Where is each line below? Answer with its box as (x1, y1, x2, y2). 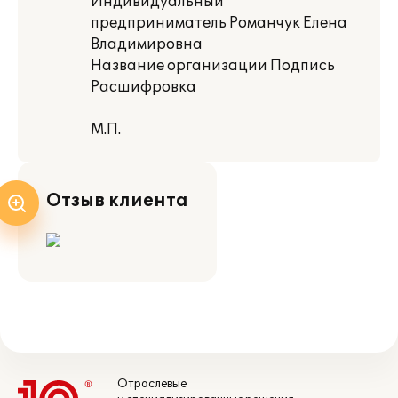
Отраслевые (117, 377, 187, 391)
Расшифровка (91, 78, 196, 96)
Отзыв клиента (46, 190, 188, 211)
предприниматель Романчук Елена (91, 14, 347, 32)
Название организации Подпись (91, 57, 335, 75)
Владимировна (91, 36, 203, 53)
